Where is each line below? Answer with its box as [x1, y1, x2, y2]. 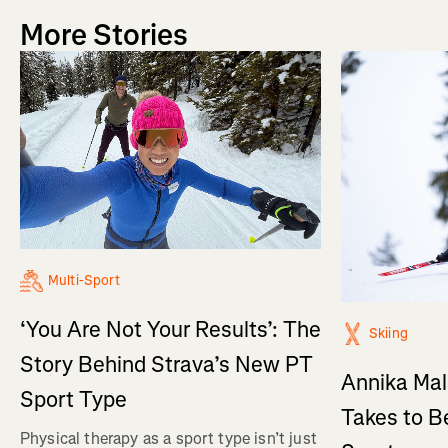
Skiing [369, 323, 408, 343]
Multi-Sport [48, 270, 121, 290]
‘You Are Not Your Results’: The [20, 314, 321, 344]
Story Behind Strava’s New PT [20, 349, 313, 379]
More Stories [20, 14, 188, 55]
